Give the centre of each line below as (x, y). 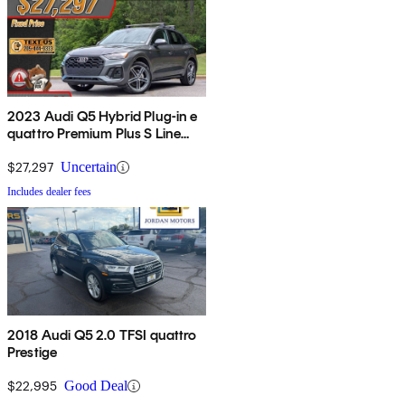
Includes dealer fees (49, 192)
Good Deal (96, 386)
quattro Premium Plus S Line (94, 134)
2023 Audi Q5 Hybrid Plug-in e (103, 117)
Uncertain (89, 167)
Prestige (33, 353)
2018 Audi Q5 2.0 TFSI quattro (102, 335)
